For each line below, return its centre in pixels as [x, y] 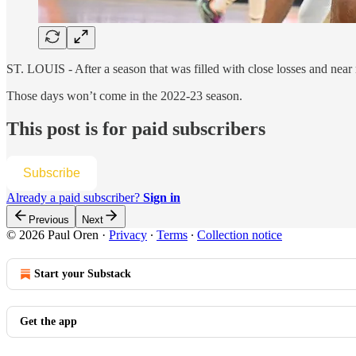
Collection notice [240, 235]
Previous [49, 220]
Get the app [48, 322]
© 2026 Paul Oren [52, 235]
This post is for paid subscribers [136, 129]
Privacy [128, 235]
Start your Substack [83, 274]
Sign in [162, 198]
